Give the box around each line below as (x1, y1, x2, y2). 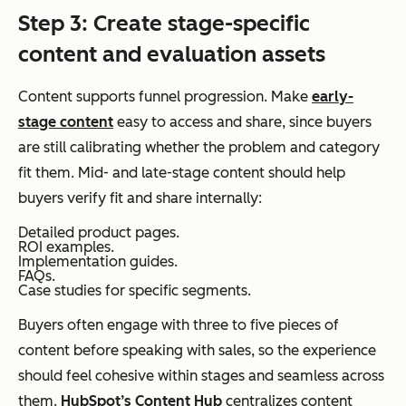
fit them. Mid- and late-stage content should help (18, 163, 345, 181)
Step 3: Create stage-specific (18, 9, 310, 36)
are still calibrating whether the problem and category (18, 138, 380, 156)
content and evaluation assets (18, 40, 325, 67)
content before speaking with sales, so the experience (18, 341, 376, 359)
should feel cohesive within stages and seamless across (18, 366, 384, 384)
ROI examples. (18, 237, 114, 256)
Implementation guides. (18, 252, 178, 270)
